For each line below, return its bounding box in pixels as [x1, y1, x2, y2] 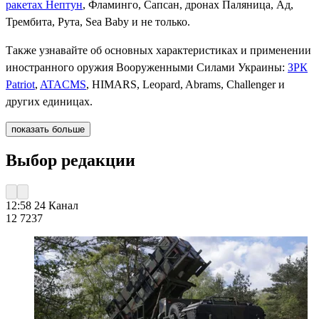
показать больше [11, 123, 85, 135]
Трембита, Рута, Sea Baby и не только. [6, 15, 190, 28]
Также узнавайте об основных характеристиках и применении [6, 43, 311, 56]
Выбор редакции [6, 150, 135, 169]
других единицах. [6, 95, 93, 108]
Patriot [6, 78, 35, 90]
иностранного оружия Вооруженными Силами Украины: [6, 61, 288, 73]
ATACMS [40, 78, 86, 90]
